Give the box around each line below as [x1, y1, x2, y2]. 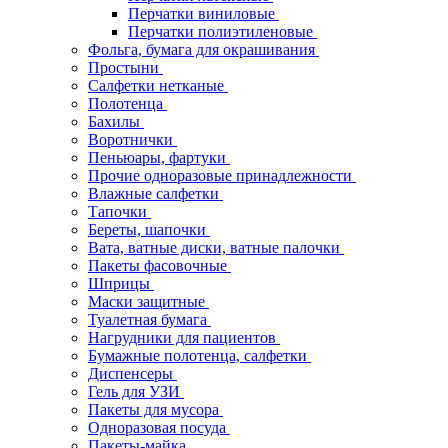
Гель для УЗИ [88, 383, 184, 400]
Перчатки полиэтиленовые [128, 23, 317, 40]
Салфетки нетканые [88, 77, 228, 94]
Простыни [88, 59, 163, 76]
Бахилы [88, 113, 144, 130]
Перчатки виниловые [128, 5, 279, 22]
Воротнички [88, 131, 177, 148]
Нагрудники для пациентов [88, 329, 280, 346]
